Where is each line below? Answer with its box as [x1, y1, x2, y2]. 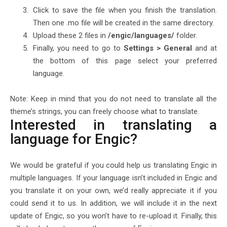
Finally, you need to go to [33, 44, 121, 53]
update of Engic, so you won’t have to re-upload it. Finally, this [10, 211, 217, 220]
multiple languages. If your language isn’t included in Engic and [10, 173, 217, 182]
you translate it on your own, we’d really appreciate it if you [10, 186, 217, 195]
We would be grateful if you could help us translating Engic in [10, 161, 217, 170]
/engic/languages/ [108, 31, 174, 40]
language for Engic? [10, 131, 137, 147]
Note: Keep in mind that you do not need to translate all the [10, 94, 217, 103]
